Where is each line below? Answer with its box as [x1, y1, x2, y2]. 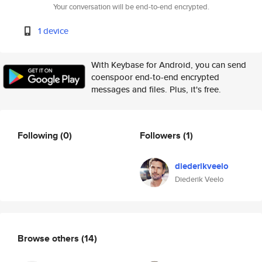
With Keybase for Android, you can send [91, 58, 246, 71]
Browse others [18, 231, 81, 245]
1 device [38, 25, 69, 37]
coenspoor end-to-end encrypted [91, 71, 219, 83]
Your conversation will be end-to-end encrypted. [53, 1, 209, 12]
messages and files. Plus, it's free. [91, 83, 221, 95]
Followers [140, 128, 183, 142]
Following [18, 128, 60, 142]
